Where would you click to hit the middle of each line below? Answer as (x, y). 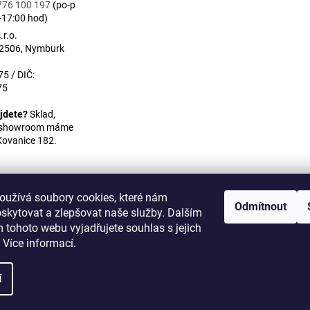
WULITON (155, 222)
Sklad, (42, 115)
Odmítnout (261, 207)
